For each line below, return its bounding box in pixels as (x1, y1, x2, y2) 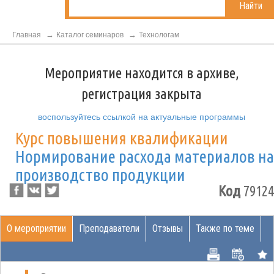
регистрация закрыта (81, 86, 202, 102)
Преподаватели (79, 223, 139, 234)
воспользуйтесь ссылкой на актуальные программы (38, 112, 245, 122)
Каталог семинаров (56, 31, 124, 39)
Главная (12, 31, 41, 39)
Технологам (139, 31, 179, 39)
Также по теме (196, 223, 254, 234)
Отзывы (152, 223, 183, 234)
